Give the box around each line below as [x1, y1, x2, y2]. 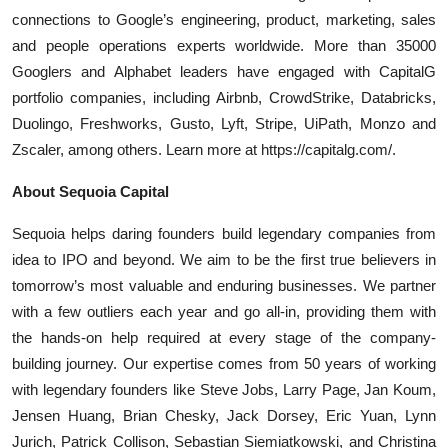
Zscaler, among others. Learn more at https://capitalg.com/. [12, 140, 396, 158]
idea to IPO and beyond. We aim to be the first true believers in [12, 250, 436, 268]
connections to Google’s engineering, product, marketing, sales [12, 10, 436, 28]
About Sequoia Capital [12, 182, 169, 200]
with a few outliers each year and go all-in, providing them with [12, 302, 436, 320]
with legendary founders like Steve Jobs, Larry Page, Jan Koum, [12, 380, 436, 398]
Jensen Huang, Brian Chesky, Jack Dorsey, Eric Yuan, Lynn [12, 406, 436, 424]
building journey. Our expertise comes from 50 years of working [12, 354, 436, 372]
